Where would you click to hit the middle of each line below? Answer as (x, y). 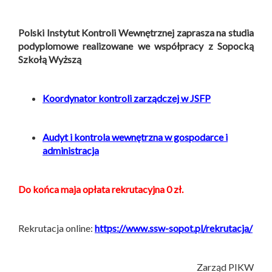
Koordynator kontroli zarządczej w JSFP (127, 98)
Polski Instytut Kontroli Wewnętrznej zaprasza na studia (136, 33)
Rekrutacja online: (56, 228)
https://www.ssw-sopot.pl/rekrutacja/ (174, 228)
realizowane (108, 46)
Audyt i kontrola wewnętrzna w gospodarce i (135, 137)
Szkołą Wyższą (50, 59)
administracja (71, 151)
